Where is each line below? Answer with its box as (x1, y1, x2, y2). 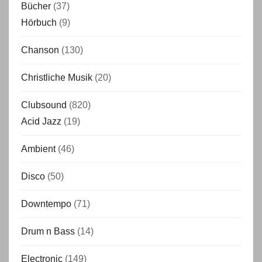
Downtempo (21, 199, 71, 209)
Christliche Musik (21, 73, 92, 82)
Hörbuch (21, 18, 57, 27)
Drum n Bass (21, 226, 75, 236)
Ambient (21, 144, 56, 154)
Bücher (21, 1, 51, 11)
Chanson (21, 45, 59, 55)
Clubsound (21, 100, 67, 110)
